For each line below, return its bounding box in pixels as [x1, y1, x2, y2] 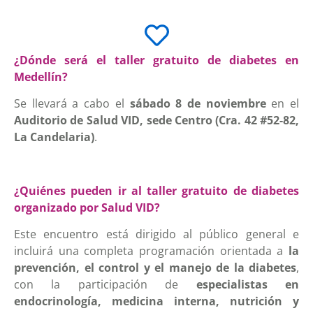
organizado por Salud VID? [14, 199, 160, 215]
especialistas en [196, 277, 300, 293]
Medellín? [14, 68, 68, 85]
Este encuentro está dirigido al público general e [14, 226, 299, 242]
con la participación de [14, 277, 196, 293]
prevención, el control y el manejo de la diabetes [14, 260, 296, 276]
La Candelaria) [14, 129, 94, 145]
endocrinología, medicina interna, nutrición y [14, 293, 299, 310]
